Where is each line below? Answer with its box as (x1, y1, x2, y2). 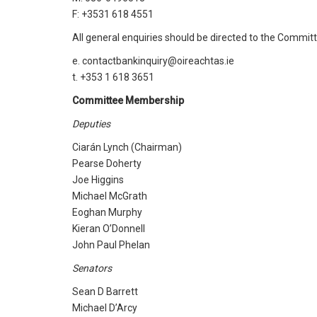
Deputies (72, 118, 110, 129)
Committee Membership (72, 95, 184, 106)
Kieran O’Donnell (72, 223, 145, 234)
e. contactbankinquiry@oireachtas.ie (72, 55, 234, 67)
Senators (72, 263, 112, 274)
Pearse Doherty (72, 158, 142, 169)
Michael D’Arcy (72, 302, 137, 313)
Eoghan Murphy (72, 207, 142, 218)
